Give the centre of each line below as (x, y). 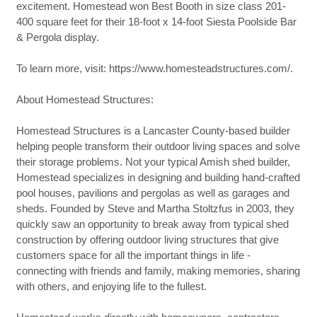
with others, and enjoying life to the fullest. (111, 286)
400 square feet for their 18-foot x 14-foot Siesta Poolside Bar (156, 22)
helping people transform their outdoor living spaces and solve (158, 146)
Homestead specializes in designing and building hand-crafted (158, 177)
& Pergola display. (57, 37)
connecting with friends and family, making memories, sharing (158, 271)
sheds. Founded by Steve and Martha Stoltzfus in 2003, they (155, 208)
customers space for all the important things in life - (133, 255)
